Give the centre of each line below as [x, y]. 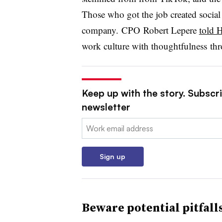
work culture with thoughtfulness [144, 46]
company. [101, 30]
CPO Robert [146, 30]
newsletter [106, 107]
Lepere [184, 30]
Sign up [112, 156]
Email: [92, 124]
